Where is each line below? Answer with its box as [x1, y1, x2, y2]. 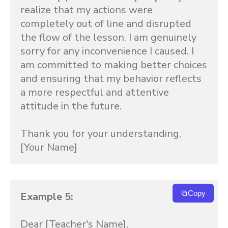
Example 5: [20, 190, 73, 204]
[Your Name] [20, 140, 77, 154]
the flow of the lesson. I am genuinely [20, 31, 196, 44]
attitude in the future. [20, 99, 122, 113]
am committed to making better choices [20, 58, 207, 72]
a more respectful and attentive [20, 85, 169, 99]
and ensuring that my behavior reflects [20, 72, 202, 85]
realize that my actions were [20, 3, 153, 17]
